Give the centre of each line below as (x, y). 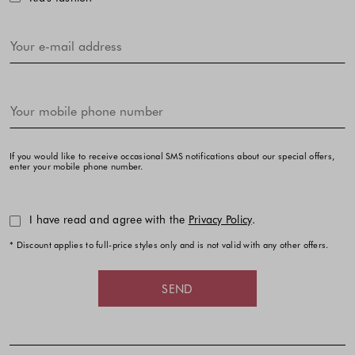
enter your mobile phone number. (76, 166)
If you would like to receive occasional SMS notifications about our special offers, (172, 156)
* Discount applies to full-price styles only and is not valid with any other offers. (169, 245)
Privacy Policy (220, 219)
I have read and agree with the (109, 219)
